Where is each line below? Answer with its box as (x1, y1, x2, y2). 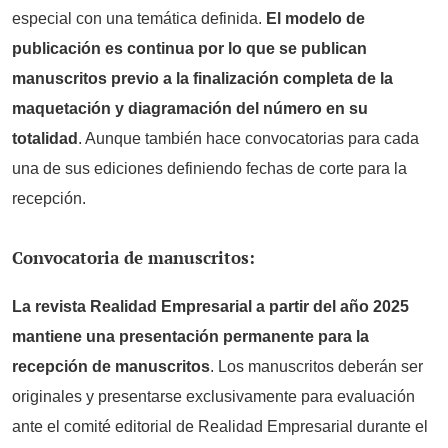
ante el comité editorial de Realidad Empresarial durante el (12, 417, 428, 435)
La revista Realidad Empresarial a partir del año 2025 (12, 297, 409, 315)
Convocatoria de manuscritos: (12, 246, 255, 269)
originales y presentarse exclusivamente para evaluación (12, 387, 415, 405)
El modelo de (266, 10, 365, 28)
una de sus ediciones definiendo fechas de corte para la (12, 160, 407, 178)
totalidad (12, 130, 78, 148)
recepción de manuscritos (12, 357, 210, 375)
